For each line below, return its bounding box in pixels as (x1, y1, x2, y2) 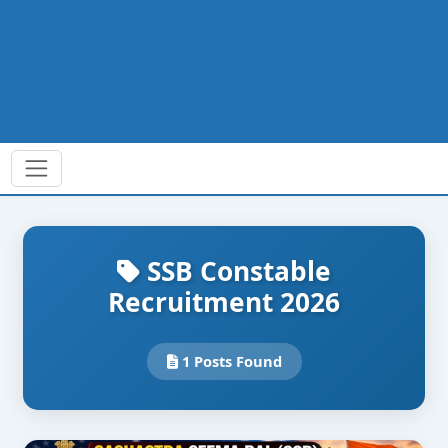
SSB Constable (140, 253, 331, 290)
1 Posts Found (177, 351, 282, 372)
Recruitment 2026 (108, 284, 340, 321)
